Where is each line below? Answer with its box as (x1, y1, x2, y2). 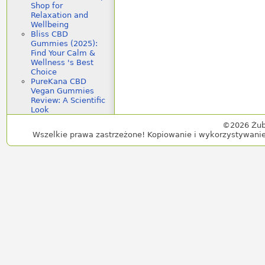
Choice (31, 67, 57, 77)
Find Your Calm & (31, 49, 95, 58)
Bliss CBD (31, 30, 68, 39)
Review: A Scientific (31, 96, 105, 105)
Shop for (31, 1, 63, 11)
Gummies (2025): (31, 39, 98, 49)
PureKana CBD (31, 77, 86, 86)
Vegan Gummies (31, 86, 94, 96)
